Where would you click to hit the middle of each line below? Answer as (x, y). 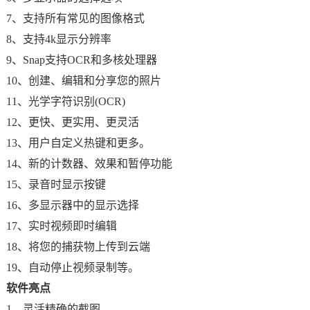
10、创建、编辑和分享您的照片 (83, 81)
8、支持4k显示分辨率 (58, 39)
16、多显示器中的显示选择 (72, 205)
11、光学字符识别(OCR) (65, 101)
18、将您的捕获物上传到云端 (78, 247)
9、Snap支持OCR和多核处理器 (81, 60)
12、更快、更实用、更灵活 (72, 122)
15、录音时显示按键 (56, 184)
